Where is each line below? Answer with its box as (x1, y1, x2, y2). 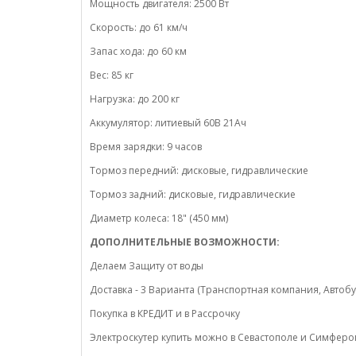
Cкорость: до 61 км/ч (90, 21, 188, 34)
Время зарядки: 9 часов (90, 140, 202, 153)
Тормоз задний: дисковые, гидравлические (90, 188, 296, 201)
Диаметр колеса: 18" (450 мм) (90, 211, 228, 225)
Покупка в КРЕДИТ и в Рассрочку (90, 307, 240, 320)
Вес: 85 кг (90, 68, 133, 82)
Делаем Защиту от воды (90, 259, 203, 273)
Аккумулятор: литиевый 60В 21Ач (90, 116, 246, 130)
